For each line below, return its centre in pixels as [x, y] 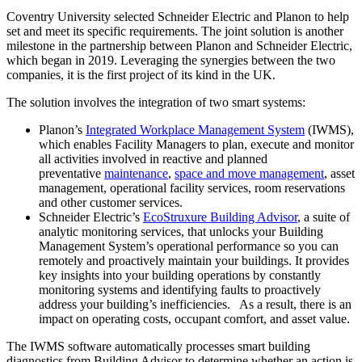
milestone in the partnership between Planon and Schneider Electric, [179, 45]
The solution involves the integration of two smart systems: [156, 102]
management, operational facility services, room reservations [192, 187]
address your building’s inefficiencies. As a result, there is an [195, 304]
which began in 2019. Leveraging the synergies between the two [171, 60]
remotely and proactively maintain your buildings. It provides [194, 260]
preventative [72, 173]
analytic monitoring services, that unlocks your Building [181, 231]
